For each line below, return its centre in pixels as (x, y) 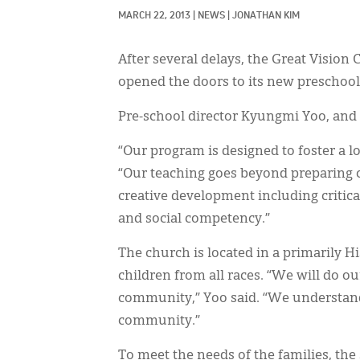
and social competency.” (194, 219)
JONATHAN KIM (266, 16)
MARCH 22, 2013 (154, 16)
